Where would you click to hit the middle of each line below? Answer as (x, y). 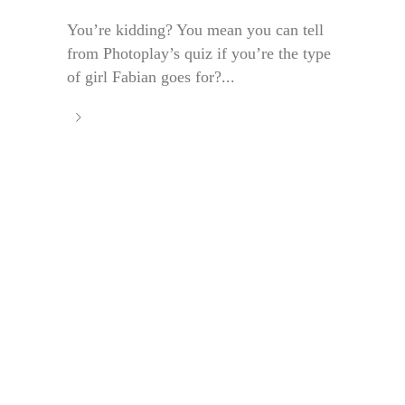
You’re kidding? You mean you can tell (195, 30)
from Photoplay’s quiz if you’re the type (199, 54)
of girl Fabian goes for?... (151, 77)
